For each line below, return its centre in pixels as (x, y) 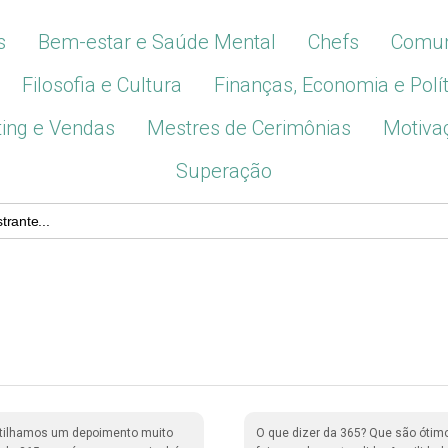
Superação (224, 171)
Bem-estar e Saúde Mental (157, 42)
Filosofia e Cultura (101, 85)
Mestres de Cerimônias (248, 128)
